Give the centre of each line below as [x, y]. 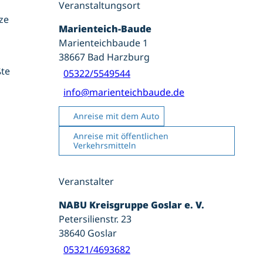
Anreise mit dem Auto [116, 116]
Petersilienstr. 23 [95, 219]
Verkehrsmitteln [105, 145]
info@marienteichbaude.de [124, 92]
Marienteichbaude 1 [103, 43]
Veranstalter [86, 181]
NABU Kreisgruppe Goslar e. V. [131, 205]
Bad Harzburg [119, 57]
